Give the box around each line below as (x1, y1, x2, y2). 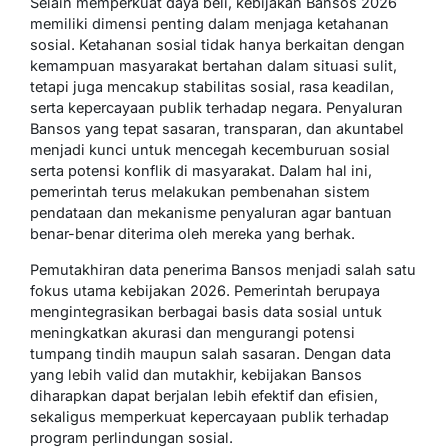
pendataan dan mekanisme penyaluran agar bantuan (30, 204, 392, 222)
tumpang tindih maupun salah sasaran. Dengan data (30, 345, 391, 363)
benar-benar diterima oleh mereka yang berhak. (30, 225, 355, 243)
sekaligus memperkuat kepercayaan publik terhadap (30, 408, 389, 426)
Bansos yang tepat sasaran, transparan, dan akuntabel (30, 120, 404, 138)
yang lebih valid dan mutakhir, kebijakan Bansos (30, 366, 362, 384)
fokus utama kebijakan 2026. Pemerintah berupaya (30, 282, 380, 300)
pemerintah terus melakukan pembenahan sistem (30, 183, 370, 201)
